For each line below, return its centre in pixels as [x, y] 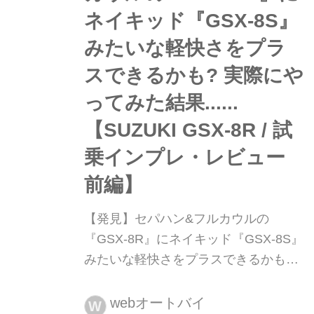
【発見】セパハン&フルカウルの [176, 219]
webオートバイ [157, 302]
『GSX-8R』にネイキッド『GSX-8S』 [193, 239]
